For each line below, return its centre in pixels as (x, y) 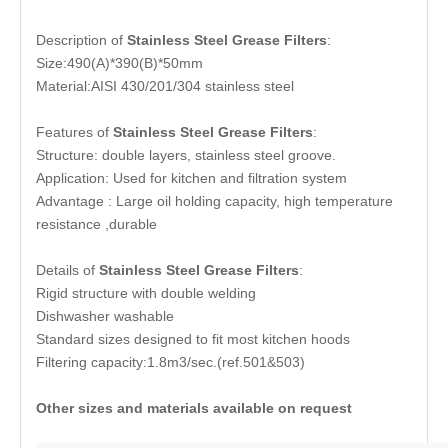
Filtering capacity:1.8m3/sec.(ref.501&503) (170, 362)
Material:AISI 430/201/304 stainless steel (165, 86)
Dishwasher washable (105, 316)
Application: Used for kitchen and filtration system (191, 178)
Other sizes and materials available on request (194, 408)
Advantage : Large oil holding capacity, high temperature (214, 201)
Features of (72, 132)
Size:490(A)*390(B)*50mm (119, 63)
